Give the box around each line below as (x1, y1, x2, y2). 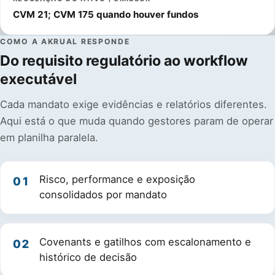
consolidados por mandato (39, 188, 168, 201)
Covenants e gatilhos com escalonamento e (39, 236, 252, 249)
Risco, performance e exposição (39, 173, 196, 186)
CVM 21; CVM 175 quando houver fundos (13, 8, 199, 20)
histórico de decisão (39, 251, 137, 264)
